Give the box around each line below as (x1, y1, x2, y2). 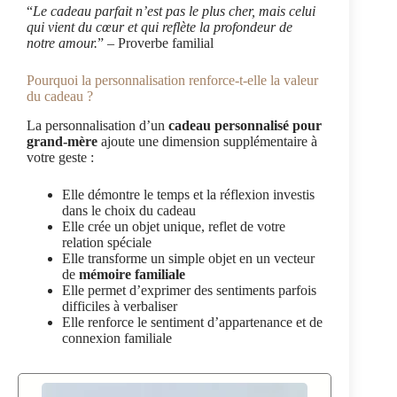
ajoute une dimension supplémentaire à (97, 133, 317, 149)
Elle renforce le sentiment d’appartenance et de (62, 314, 323, 330)
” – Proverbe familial (97, 35, 214, 51)
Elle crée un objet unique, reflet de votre (62, 218, 285, 234)
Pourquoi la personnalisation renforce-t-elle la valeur (27, 72, 318, 88)
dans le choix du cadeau (62, 202, 196, 218)
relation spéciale (62, 234, 152, 250)
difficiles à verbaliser (62, 298, 177, 314)
